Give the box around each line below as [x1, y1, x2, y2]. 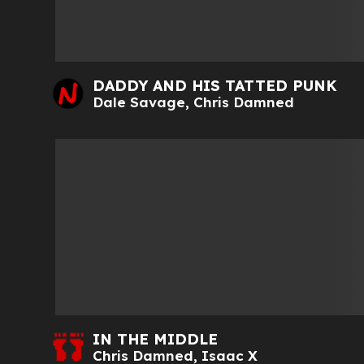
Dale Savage [93, 93, 185, 110]
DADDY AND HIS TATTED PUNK [93, 76, 337, 95]
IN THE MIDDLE [93, 330, 218, 349]
